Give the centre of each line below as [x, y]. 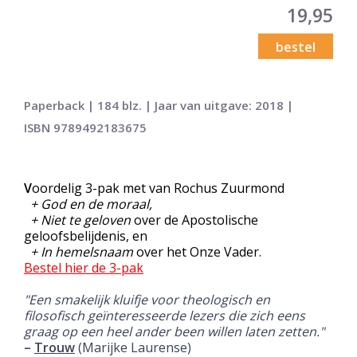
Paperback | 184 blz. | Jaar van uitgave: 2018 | [159, 105]
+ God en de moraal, [88, 204]
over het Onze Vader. [197, 251]
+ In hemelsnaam [78, 251]
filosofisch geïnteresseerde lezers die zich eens [165, 315]
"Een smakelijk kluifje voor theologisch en [147, 299]
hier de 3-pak [102, 267]
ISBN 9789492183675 [85, 127]
